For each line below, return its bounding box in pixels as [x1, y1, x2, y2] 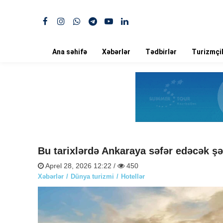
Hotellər [121, 173, 145, 180]
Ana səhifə [52, 48, 87, 56]
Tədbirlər [145, 48, 177, 56]
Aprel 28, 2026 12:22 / [44, 162, 117, 170]
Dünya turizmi [71, 173, 114, 180]
